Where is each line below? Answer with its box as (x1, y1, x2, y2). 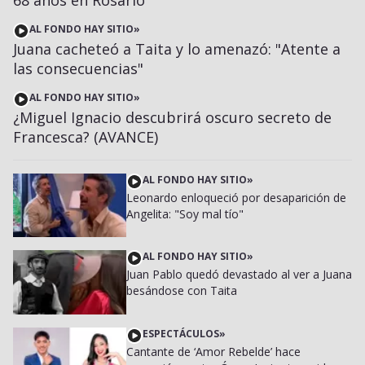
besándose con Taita (125, 283, 237, 299)
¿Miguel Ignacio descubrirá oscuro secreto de (13, 107, 332, 127)
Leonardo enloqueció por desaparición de (125, 189, 346, 205)
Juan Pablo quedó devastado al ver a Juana (125, 266, 352, 283)
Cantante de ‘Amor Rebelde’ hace (125, 343, 301, 359)
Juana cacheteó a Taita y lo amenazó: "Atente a (13, 38, 341, 59)
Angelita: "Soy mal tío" (125, 205, 244, 222)
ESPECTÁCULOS (142, 326, 219, 341)
